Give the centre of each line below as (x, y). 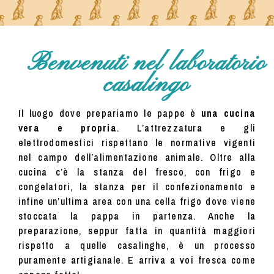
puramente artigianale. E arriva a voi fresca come (137, 260)
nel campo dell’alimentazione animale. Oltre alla (137, 157)
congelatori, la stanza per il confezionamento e (137, 187)
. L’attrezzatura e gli (186, 128)
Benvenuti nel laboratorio (146, 64)
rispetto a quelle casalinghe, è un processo (137, 246)
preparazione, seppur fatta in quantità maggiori (137, 231)
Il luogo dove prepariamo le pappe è (110, 113)
